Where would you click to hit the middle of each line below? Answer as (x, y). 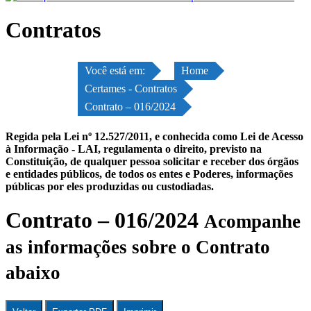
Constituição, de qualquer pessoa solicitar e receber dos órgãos (152, 161)
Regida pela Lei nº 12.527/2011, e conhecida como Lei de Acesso (154, 136)
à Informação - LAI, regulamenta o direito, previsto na (134, 149)
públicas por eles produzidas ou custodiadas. (110, 186)
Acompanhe (252, 222)
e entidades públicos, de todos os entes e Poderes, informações (149, 174)
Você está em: (115, 70)
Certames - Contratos (131, 88)
